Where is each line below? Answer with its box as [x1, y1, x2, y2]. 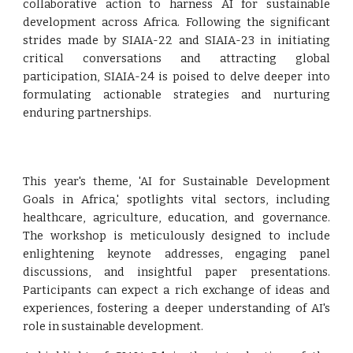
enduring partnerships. [23, 105, 152, 120]
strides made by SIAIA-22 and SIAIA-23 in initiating [23, 32, 330, 47]
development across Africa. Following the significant [23, 14, 330, 29]
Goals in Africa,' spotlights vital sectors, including [23, 192, 330, 206]
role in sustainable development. [23, 319, 204, 333]
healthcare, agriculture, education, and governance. [23, 210, 330, 225]
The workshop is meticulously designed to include [23, 229, 330, 243]
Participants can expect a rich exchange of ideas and [23, 283, 330, 297]
